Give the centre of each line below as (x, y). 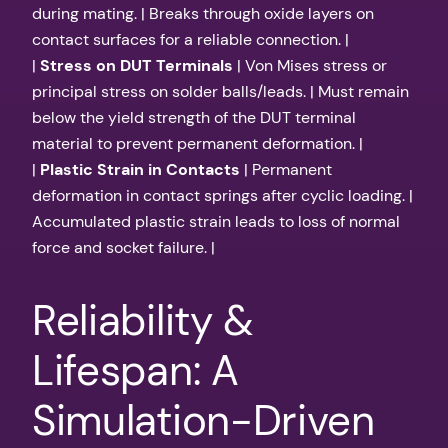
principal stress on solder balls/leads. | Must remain (220, 91)
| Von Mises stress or (310, 65)
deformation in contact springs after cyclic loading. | (222, 195)
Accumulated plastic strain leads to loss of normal (216, 221)
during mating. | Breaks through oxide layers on (203, 13)
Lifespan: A (135, 370)
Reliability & (143, 320)
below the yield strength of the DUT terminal (194, 117)
